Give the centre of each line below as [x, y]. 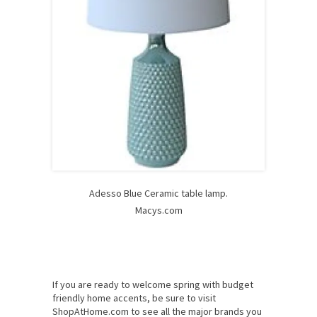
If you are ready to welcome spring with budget [153, 285]
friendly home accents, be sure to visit [134, 298]
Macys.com [158, 211]
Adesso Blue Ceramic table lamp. [158, 194]
